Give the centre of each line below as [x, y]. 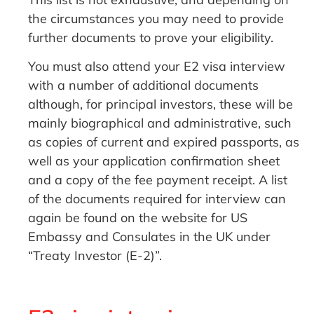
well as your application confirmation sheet [154, 161]
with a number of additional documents [144, 86]
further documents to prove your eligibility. [151, 37]
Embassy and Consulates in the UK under [150, 237]
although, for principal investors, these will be [161, 104]
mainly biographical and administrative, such [160, 123]
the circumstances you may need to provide [156, 18]
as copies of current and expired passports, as [164, 142]
